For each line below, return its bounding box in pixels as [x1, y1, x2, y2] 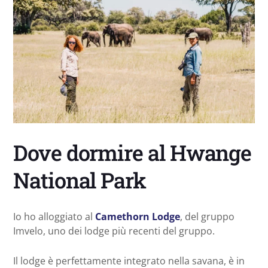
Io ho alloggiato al [13, 209, 95, 223]
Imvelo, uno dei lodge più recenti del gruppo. [13, 224, 215, 237]
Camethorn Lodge [95, 209, 180, 223]
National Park [13, 165, 146, 194]
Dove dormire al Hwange [13, 138, 252, 167]
